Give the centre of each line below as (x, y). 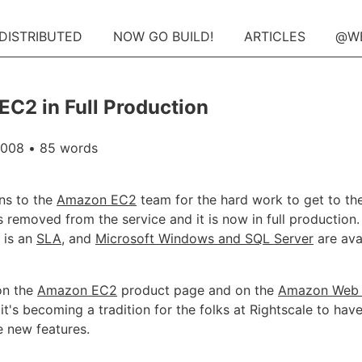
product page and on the (198, 290)
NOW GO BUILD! (163, 36)
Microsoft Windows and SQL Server (204, 238)
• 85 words (61, 147)
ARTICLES (274, 36)
